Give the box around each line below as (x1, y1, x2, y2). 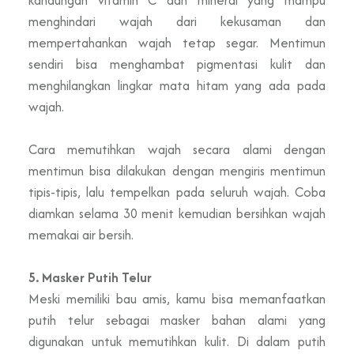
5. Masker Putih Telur (28, 267, 152, 287)
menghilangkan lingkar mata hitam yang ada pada (28, 75, 326, 95)
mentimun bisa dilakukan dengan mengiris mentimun (28, 160, 326, 180)
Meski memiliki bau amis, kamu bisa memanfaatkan (28, 288, 326, 308)
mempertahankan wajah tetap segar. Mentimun (28, 32, 326, 52)
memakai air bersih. (28, 224, 134, 244)
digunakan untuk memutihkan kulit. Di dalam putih (28, 331, 326, 351)
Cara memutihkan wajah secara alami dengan (28, 139, 326, 159)
